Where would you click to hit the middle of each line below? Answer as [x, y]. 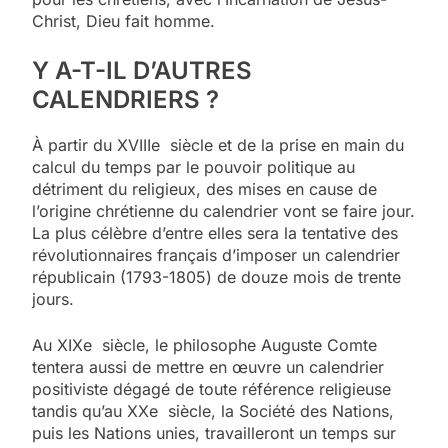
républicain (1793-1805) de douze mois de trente [216, 277]
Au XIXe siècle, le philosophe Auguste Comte [204, 345]
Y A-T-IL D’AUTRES [142, 71]
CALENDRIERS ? [125, 100]
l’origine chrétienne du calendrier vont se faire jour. [223, 211]
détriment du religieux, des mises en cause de [204, 189]
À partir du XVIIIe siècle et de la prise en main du [218, 145]
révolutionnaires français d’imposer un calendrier [216, 255]
